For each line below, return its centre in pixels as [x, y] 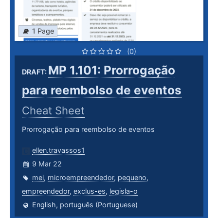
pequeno [132, 178]
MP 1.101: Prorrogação [112, 70]
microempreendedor [81, 178]
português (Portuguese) [99, 205]
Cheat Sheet [53, 111]
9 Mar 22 [47, 164]
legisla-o [124, 191]
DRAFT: [35, 72]
